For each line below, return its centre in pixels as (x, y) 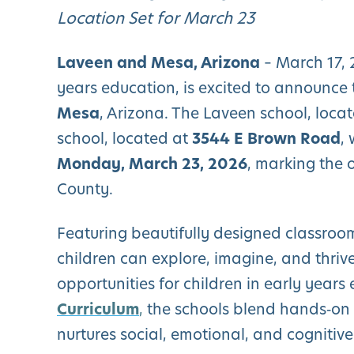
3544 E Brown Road (266, 138)
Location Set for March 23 (156, 18)
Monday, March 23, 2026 (152, 164)
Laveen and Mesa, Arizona (158, 62)
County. (85, 189)
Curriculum (98, 309)
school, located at (124, 138)
